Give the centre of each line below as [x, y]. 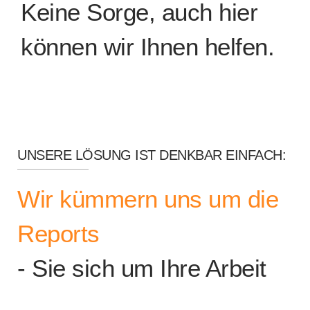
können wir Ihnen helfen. [147, 47]
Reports [58, 234]
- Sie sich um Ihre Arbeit [142, 268]
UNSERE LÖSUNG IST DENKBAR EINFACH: [152, 155]
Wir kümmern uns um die [148, 199]
